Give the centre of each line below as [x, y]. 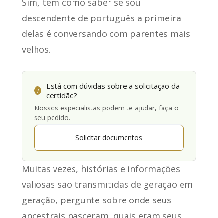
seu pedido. [52, 118]
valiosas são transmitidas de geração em [107, 185]
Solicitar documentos [109, 138]
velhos [35, 49]
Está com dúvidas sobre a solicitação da [113, 86]
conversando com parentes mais [122, 34]
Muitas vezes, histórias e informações [101, 169]
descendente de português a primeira [101, 18]
